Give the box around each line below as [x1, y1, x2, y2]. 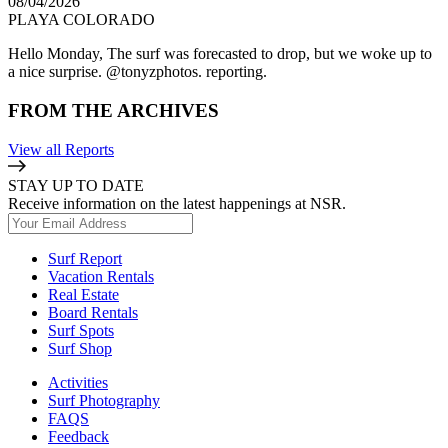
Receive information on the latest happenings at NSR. [8, 194, 346, 212]
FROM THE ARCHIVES [8, 99, 219, 121]
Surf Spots [48, 321, 114, 339]
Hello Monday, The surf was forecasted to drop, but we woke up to [8, 45, 432, 63]
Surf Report [48, 249, 122, 267]
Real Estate [48, 285, 119, 303]
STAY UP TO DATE [8, 176, 144, 194]
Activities [48, 373, 108, 391]
